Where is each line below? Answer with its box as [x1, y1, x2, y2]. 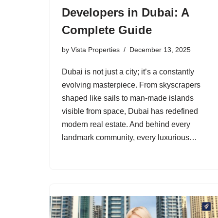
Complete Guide [62, 23, 152, 36]
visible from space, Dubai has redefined [62, 107, 198, 115]
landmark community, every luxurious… [62, 133, 199, 142]
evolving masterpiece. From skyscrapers [62, 80, 200, 89]
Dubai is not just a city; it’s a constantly [62, 67, 194, 76]
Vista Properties [71, 45, 120, 54]
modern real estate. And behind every [62, 120, 190, 128]
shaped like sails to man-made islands [62, 93, 194, 102]
